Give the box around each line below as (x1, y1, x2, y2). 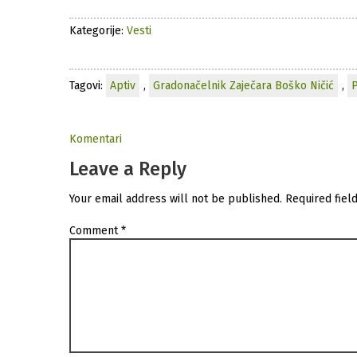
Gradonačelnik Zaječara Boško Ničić (153, 78, 334, 92)
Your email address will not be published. (69, 192, 282, 206)
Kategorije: (69, 23, 127, 37)
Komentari (69, 131, 122, 146)
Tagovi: (69, 78, 106, 92)
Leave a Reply (69, 157, 186, 180)
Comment (69, 224, 121, 238)
